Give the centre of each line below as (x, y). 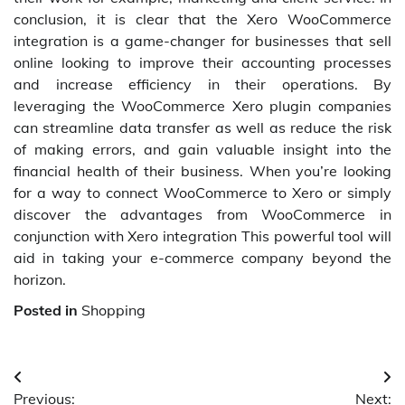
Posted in (47, 311)
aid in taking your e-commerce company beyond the (202, 258)
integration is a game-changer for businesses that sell (202, 41)
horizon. (40, 280)
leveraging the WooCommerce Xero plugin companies (202, 106)
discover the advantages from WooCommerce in (202, 215)
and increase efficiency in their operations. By (202, 85)
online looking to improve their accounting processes (202, 63)
